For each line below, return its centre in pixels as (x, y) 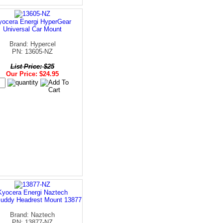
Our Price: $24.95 (32, 74)
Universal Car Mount (32, 29)
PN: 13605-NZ (32, 51)
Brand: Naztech (32, 215)
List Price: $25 (32, 66)
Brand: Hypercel (32, 44)
